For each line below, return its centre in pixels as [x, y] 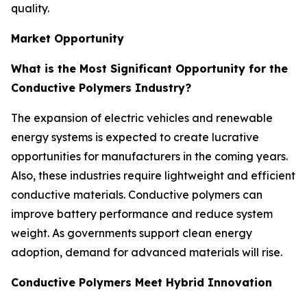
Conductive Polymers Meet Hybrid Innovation [142, 282]
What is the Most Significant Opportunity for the [149, 68]
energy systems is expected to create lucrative [135, 137]
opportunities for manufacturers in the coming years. [149, 156]
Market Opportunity [67, 38]
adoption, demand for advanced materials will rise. [147, 252]
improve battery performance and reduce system [142, 213]
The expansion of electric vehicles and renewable [142, 118]
